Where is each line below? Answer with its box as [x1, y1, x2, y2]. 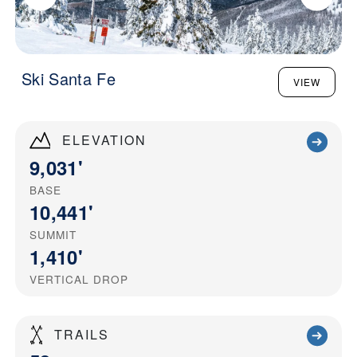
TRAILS [54, 324, 109, 343]
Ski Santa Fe [22, 67, 116, 91]
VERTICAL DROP [29, 270, 128, 287]
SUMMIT [29, 226, 76, 242]
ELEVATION [62, 131, 147, 150]
